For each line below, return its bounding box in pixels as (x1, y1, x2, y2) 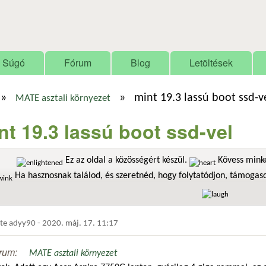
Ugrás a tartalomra (76, 5, 150, 14)
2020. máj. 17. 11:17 (42, 218, 118, 228)
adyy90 (9, 218, 36, 228)
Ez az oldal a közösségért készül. (63, 156, 189, 165)
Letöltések (189, 56, 233, 69)
